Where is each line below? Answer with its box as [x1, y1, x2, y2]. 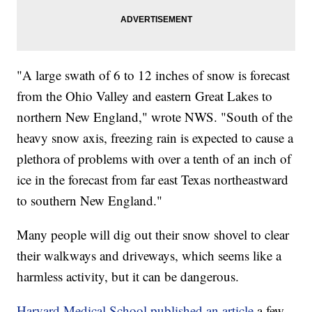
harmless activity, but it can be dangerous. [17, 267, 240, 286]
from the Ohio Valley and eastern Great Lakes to [17, 87, 273, 105]
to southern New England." [17, 192, 163, 210]
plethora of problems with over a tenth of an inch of [17, 150, 292, 168]
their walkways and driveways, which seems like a [17, 247, 282, 265]
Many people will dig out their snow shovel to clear [17, 226, 290, 244]
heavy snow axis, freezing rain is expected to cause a [17, 129, 294, 147]
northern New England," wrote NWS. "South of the [17, 108, 293, 126]
